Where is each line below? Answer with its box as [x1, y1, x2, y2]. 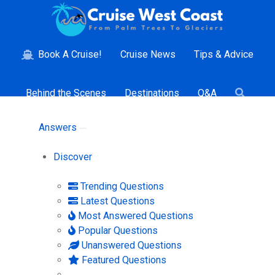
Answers [39, 121, 79, 133]
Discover [53, 150, 92, 163]
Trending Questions [78, 180, 164, 192]
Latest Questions [78, 195, 155, 207]
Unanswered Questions [79, 239, 182, 251]
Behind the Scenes [25, 87, 106, 99]
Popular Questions [76, 224, 158, 236]
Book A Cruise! [38, 48, 103, 61]
